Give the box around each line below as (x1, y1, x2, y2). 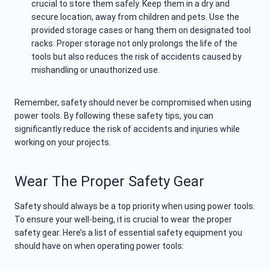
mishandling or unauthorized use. (31, 65, 160, 75)
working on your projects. (14, 137, 111, 148)
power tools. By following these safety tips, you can (14, 111, 213, 121)
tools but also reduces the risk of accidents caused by (31, 52, 242, 62)
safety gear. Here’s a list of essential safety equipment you (14, 228, 242, 238)
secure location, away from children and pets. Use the (31, 12, 239, 22)
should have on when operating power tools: (14, 241, 184, 251)
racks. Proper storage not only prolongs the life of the (31, 39, 237, 49)
